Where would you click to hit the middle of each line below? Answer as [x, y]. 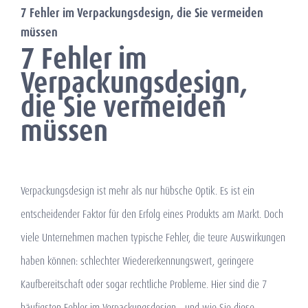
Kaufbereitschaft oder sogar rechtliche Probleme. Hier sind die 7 [144, 284]
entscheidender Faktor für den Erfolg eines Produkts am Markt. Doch [152, 214]
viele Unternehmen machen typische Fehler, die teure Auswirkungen [153, 237]
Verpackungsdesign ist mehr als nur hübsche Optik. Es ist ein [137, 190]
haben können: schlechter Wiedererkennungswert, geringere [137, 261]
